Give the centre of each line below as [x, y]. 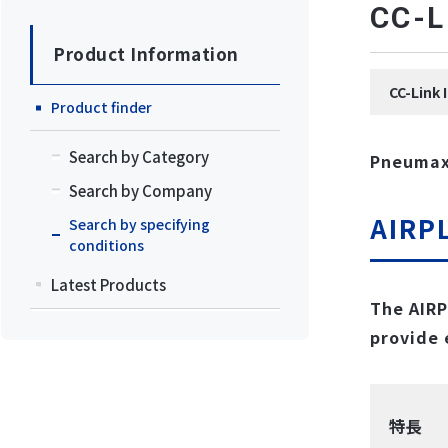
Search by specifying [139, 224]
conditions [106, 245]
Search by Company [140, 190]
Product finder [101, 107]
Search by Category [139, 156]
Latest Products [108, 284]
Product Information [146, 53]
